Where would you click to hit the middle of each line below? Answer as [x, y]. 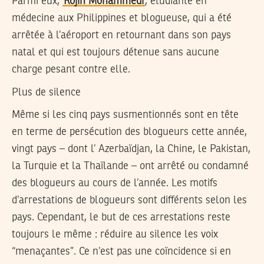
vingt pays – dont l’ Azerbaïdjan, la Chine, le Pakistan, [131, 149]
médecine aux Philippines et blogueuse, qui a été [122, 19]
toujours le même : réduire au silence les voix [115, 235]
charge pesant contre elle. [71, 70]
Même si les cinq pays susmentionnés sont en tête [125, 115]
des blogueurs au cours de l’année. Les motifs [115, 184]
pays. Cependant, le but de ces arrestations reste [121, 218]
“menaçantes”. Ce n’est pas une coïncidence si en [121, 252]
